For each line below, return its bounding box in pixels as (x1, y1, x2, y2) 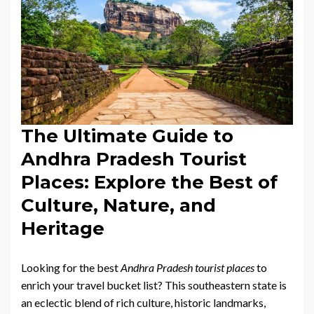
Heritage (21, 217, 104, 240)
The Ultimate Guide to (21, 125, 233, 148)
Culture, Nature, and (21, 194, 216, 217)
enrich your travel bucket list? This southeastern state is (21, 278, 287, 292)
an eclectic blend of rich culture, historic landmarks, (21, 296, 266, 310)
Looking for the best (21, 261, 121, 275)
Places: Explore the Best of (21, 171, 278, 194)
